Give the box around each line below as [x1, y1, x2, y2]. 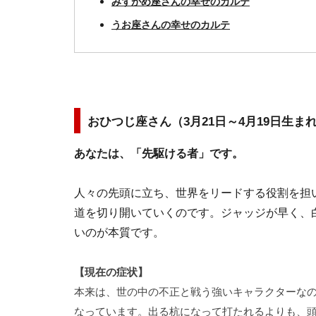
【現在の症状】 [74, 266, 148, 278]
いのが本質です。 [74, 226, 164, 238]
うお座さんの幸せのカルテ [111, 19, 230, 30]
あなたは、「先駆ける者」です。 [74, 147, 243, 159]
